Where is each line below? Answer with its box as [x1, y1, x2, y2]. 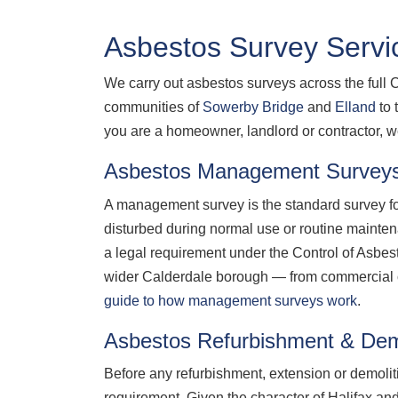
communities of [104, 99, 203, 115]
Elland [335, 99, 376, 115]
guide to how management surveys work [104, 292, 357, 308]
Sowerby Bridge [203, 99, 304, 115]
